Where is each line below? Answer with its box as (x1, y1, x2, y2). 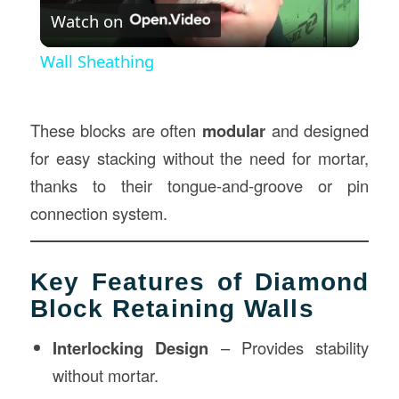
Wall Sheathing (39, 50, 154, 73)
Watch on (50, 9, 123, 32)
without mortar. (52, 363, 159, 387)
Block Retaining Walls (29, 295, 314, 323)
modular (202, 118, 266, 142)
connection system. (29, 200, 167, 224)
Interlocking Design (52, 336, 209, 361)
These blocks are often (29, 118, 203, 142)
